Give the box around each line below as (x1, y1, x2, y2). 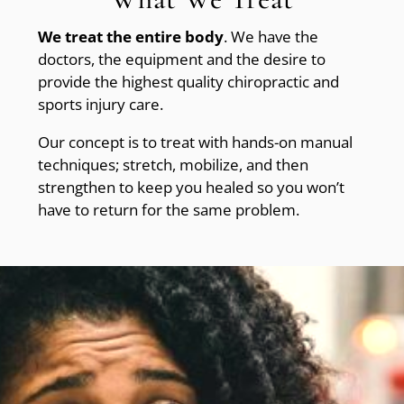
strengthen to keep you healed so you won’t (38, 177, 345, 198)
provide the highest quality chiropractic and (38, 71, 340, 93)
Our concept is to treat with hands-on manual (38, 132, 353, 153)
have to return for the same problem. (38, 199, 300, 221)
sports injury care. (38, 94, 164, 115)
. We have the (224, 26, 319, 48)
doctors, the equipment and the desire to (38, 49, 326, 70)
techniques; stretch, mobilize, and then (38, 154, 309, 176)
